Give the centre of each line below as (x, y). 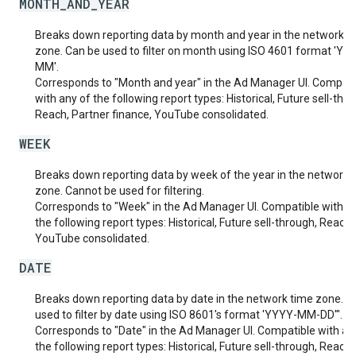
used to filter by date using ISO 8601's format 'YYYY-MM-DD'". (189, 315)
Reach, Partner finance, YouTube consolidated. (152, 114)
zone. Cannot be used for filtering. (120, 191)
